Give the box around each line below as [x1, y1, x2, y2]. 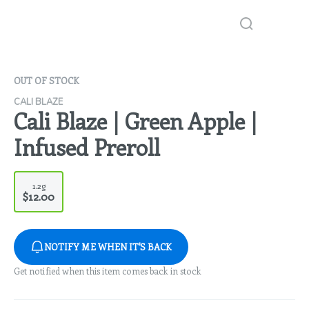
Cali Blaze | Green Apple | [14, 106, 257, 135]
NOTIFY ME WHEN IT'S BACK [44, 241, 172, 252]
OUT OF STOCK [14, 74, 79, 86]
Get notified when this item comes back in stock [14, 265, 201, 277]
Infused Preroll [14, 132, 160, 161]
